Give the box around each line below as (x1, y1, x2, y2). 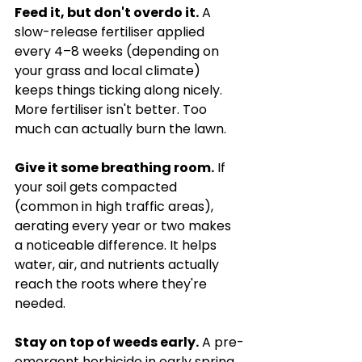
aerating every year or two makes (15, 217, 234, 235)
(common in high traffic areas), (15, 197, 217, 216)
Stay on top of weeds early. (15, 333, 199, 351)
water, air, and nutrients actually (15, 255, 222, 274)
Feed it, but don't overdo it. (15, 3, 199, 22)
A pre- (199, 333, 244, 351)
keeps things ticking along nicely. (15, 81, 225, 99)
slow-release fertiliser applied (15, 23, 208, 41)
